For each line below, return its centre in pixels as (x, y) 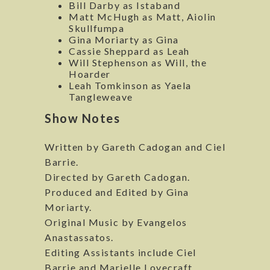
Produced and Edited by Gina (117, 192)
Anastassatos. (79, 237)
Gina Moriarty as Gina (124, 40)
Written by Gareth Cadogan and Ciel (135, 147)
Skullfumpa (96, 28)
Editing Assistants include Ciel (121, 253)
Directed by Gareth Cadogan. (118, 177)
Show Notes (82, 118)
